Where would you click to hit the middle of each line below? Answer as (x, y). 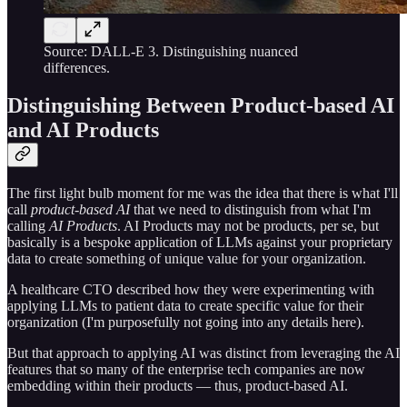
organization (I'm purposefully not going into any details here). (186, 323)
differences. (77, 67)
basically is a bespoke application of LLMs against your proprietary (200, 243)
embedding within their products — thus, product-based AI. (178, 386)
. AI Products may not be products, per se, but (248, 226)
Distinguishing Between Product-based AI (201, 106)
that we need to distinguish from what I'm (250, 210)
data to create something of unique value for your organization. (187, 259)
